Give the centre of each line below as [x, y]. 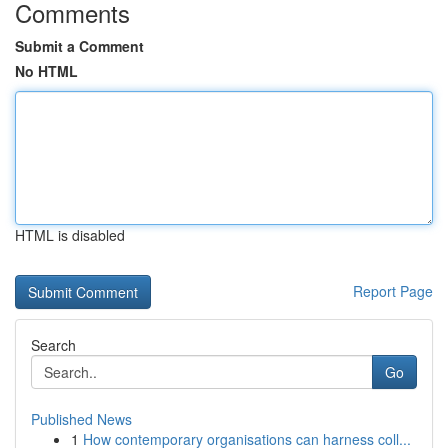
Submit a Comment [79, 46]
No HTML [46, 71]
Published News [81, 419]
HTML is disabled [70, 235]
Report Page [393, 291]
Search [53, 345]
